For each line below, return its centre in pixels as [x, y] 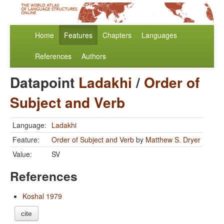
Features [78, 35]
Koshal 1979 [42, 196]
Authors [94, 56]
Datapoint [44, 82]
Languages [159, 35]
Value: [22, 154]
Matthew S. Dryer [173, 140]
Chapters [117, 35]
